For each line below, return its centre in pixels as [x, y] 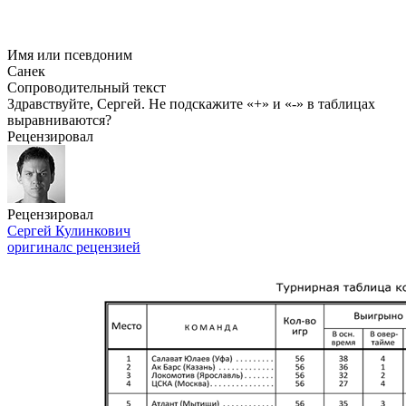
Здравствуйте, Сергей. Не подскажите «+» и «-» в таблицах [191, 104]
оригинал [37, 247]
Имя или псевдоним [70, 55]
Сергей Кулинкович [69, 231]
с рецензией [103, 247]
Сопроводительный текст [87, 87]
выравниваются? [59, 120]
